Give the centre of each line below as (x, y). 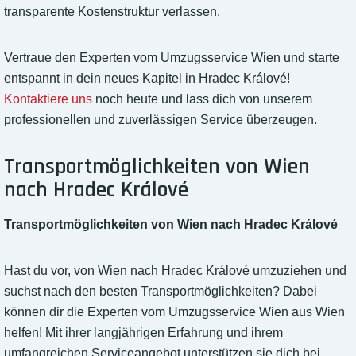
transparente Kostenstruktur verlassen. (112, 12)
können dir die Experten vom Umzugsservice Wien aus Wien (174, 312)
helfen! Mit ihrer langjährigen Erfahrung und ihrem (143, 333)
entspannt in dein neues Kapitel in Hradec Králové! (147, 79)
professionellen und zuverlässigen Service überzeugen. (161, 120)
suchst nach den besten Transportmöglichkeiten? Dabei (161, 292)
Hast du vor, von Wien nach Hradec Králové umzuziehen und (175, 271)
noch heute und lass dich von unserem (202, 99)
